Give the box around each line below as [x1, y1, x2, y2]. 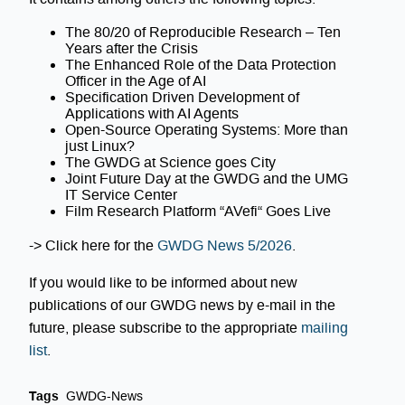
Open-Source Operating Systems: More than [65, 122, 348, 138]
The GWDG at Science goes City [65, 155, 276, 171]
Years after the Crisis [65, 41, 198, 57]
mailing [301, 320, 348, 336]
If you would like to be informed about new [29, 275, 297, 291]
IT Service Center [65, 187, 177, 203]
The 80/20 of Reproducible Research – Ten [65, 24, 341, 41]
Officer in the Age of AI [65, 73, 206, 89]
